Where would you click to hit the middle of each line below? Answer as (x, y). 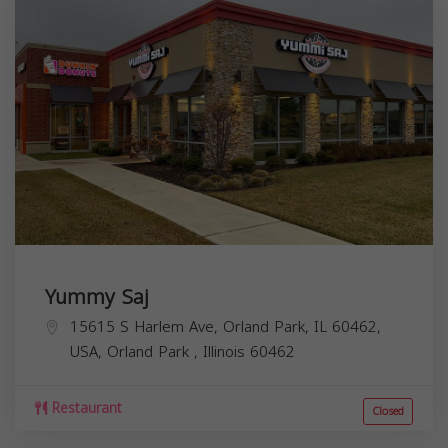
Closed (388, 411)
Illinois (226, 351)
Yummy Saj (97, 296)
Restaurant (84, 408)
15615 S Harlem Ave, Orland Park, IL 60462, (225, 326)
